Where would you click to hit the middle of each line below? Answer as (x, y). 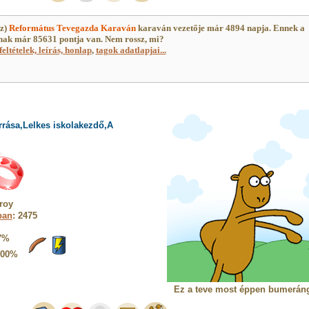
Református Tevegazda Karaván (72, 28)
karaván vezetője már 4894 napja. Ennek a (220, 28)
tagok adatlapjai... (131, 50)
